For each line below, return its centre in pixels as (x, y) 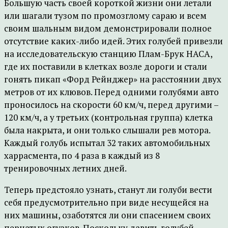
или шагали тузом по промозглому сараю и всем (105, 16)
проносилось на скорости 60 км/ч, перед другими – (111, 105)
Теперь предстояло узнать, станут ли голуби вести (108, 190)
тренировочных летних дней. (65, 168)
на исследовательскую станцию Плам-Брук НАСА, (108, 54)
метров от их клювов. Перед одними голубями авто (111, 92)
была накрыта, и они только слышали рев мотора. (107, 130)
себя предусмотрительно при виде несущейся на (106, 202)
